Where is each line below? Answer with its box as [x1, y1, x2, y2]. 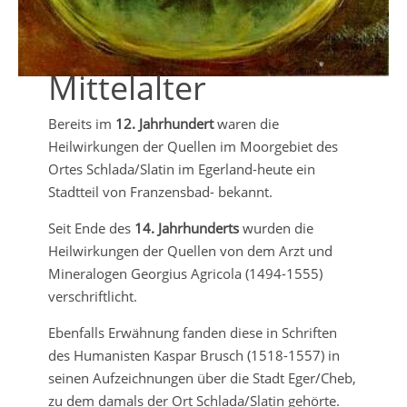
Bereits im [47, 114, 115, 133]
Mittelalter [47, 65, 206, 110]
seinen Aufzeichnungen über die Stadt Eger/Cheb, [47, 368, 356, 387]
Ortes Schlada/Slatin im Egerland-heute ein [47, 159, 315, 178]
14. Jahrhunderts [134, 218, 243, 237]
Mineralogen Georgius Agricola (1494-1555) [47, 263, 323, 283]
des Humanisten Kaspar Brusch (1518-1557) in [47, 345, 340, 364]
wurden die [242, 218, 313, 237]
